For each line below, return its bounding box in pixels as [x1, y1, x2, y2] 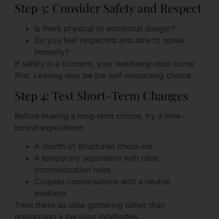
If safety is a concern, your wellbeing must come [15, 59, 194, 69]
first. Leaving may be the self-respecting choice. [15, 70, 193, 81]
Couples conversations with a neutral [34, 176, 170, 187]
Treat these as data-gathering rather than [15, 200, 165, 210]
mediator [34, 188, 67, 198]
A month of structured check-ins [34, 141, 153, 152]
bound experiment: [15, 122, 84, 132]
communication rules [34, 165, 110, 175]
